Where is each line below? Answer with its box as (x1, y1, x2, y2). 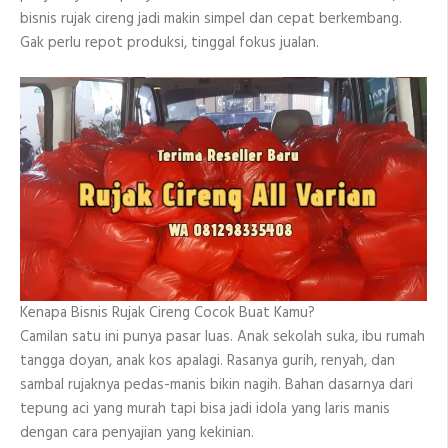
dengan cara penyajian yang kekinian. (20, 421, 254, 446)
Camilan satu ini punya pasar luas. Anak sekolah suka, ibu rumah (20, 325, 425, 350)
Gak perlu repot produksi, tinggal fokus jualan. (20, 30, 319, 55)
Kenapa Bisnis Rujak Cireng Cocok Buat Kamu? (20, 301, 315, 326)
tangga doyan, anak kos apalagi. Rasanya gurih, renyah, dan (20, 349, 395, 374)
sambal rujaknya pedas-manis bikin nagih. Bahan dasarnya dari (20, 373, 413, 398)
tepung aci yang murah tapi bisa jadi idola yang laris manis (20, 397, 390, 422)
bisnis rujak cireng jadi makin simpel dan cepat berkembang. (20, 6, 402, 31)
